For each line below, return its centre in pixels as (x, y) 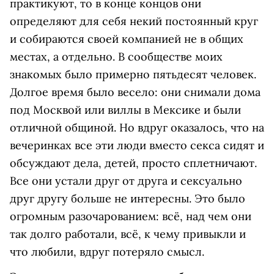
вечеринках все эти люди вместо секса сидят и (137, 145)
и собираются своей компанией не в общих (127, 39)
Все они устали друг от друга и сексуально (126, 181)
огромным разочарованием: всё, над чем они (131, 216)
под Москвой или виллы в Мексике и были (125, 110)
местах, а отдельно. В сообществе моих (116, 57)
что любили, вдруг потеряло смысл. (107, 252)
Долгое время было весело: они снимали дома (135, 92)
